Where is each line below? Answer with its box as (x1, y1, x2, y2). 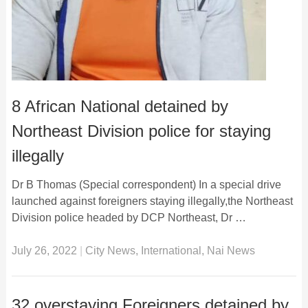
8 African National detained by (11, 96, 228, 115)
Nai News (206, 244, 255, 256)
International (140, 244, 201, 256)
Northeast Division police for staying (11, 121, 271, 140)
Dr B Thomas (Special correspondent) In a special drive (11, 178, 281, 190)
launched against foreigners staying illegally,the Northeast (11, 195, 293, 207)
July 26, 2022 (11, 244, 77, 256)
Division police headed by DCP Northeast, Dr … (11, 211, 246, 223)
